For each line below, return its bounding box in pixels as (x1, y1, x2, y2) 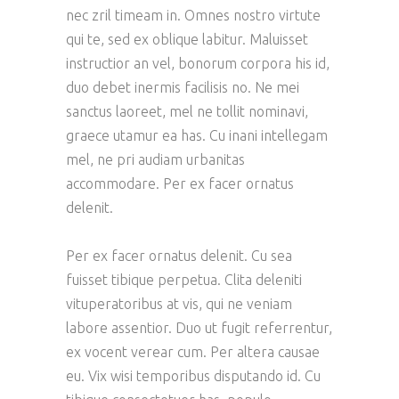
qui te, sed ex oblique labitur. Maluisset (66, 31, 308, 48)
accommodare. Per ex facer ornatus (66, 175, 294, 192)
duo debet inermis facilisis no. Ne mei (66, 79, 299, 96)
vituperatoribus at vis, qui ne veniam (66, 296, 292, 313)
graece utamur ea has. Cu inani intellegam (66, 127, 328, 144)
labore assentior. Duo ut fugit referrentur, (66, 320, 332, 337)
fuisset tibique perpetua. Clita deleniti (66, 272, 302, 289)
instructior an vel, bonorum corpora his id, (66, 55, 330, 72)
